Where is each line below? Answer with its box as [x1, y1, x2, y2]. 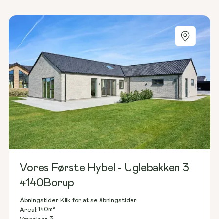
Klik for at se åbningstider [60, 197, 137, 204]
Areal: [20, 206, 38, 213]
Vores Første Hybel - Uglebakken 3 [20, 162, 190, 174]
